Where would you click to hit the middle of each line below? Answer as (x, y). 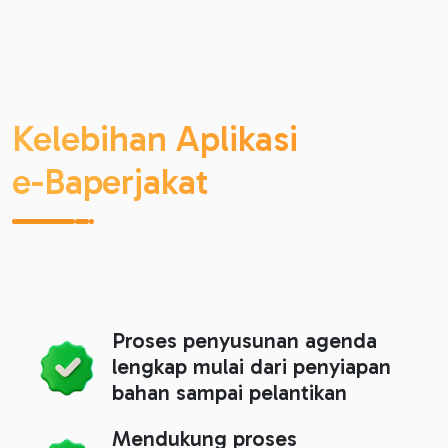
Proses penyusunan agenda (244, 340)
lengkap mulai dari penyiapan (251, 366)
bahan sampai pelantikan (229, 392)
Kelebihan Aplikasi (155, 138)
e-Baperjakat (110, 181)
